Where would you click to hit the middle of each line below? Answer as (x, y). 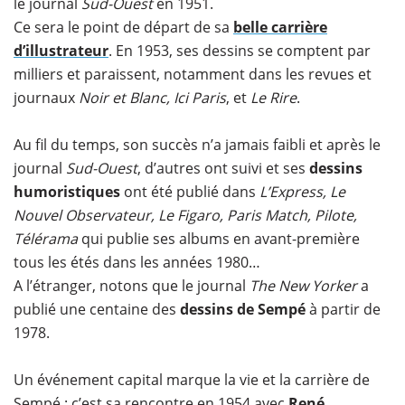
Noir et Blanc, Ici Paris (152, 98)
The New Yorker (303, 286)
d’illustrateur (61, 51)
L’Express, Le (302, 192)
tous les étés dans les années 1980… (137, 262)
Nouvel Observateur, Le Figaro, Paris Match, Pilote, (185, 215)
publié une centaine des (97, 309)
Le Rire (273, 98)
